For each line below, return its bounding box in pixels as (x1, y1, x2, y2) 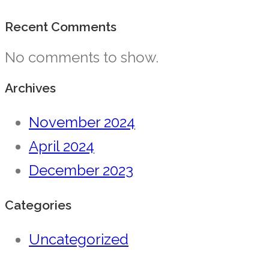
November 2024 (29, 113, 135, 131)
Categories (5, 198, 71, 213)
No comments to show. (5, 48, 159, 66)
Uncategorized (29, 231, 128, 249)
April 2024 (29, 138, 94, 156)
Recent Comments (5, 19, 116, 35)
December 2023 (29, 162, 133, 180)
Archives (5, 80, 56, 96)
